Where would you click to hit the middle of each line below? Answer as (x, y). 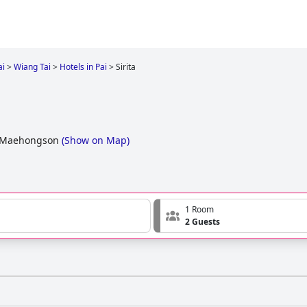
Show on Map (96, 140)
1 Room (199, 210)
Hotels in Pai (83, 67)
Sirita (126, 67)
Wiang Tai (32, 67)
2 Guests (202, 222)
